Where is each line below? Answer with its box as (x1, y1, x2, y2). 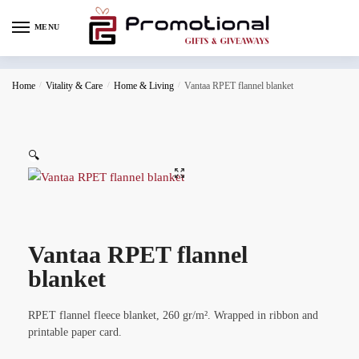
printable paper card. (28, 325, 122, 338)
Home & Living (113, 79, 174, 91)
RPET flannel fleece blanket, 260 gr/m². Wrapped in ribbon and (28, 309, 318, 321)
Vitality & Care (46, 79, 103, 91)
